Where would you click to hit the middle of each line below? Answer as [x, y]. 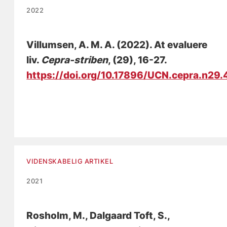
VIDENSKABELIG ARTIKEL [70, 161]
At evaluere [181, 45]
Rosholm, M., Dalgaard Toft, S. [97, 216]
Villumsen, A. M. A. [71, 45]
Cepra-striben [75, 60]
